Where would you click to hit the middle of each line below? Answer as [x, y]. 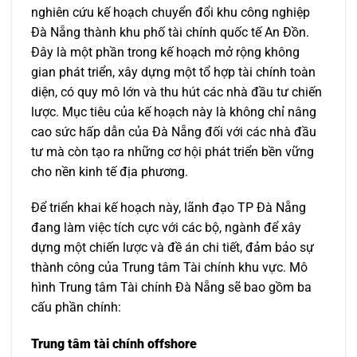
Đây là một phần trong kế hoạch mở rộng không [165, 52]
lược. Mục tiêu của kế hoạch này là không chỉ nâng [174, 112]
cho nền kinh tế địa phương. [110, 171]
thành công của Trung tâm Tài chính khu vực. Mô [169, 268]
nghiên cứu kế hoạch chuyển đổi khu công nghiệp [171, 12]
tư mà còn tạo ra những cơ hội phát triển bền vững [173, 151]
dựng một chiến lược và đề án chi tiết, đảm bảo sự [173, 248]
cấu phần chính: [76, 308]
